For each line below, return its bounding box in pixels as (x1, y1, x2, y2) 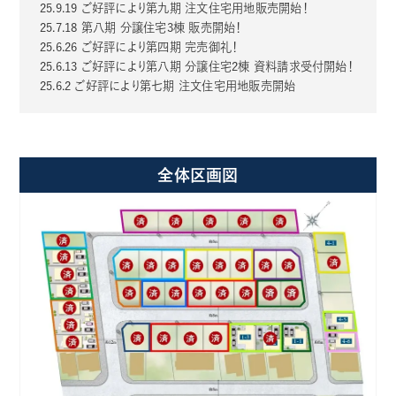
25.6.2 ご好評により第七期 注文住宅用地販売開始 (39, 80, 296, 93)
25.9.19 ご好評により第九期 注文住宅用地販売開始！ (39, 2, 311, 15)
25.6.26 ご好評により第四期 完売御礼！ (39, 41, 238, 54)
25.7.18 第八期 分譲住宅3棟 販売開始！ (39, 21, 241, 34)
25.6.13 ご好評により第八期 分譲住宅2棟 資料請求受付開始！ (39, 60, 353, 73)
